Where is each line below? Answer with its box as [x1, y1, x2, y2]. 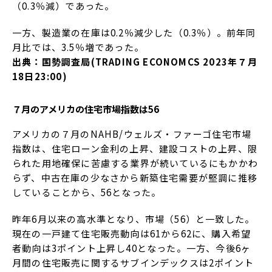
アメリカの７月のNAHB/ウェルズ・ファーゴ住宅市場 [12, 127, 252, 140]
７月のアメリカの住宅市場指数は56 [12, 101, 159, 115]
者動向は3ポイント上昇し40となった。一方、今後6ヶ [12, 241, 251, 254]
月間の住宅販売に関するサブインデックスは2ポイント [12, 256, 254, 269]
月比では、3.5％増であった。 [12, 41, 144, 54]
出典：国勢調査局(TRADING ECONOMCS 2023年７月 [12, 55, 257, 69]
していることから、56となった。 [12, 185, 161, 199]
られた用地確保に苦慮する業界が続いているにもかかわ [12, 156, 259, 169]
